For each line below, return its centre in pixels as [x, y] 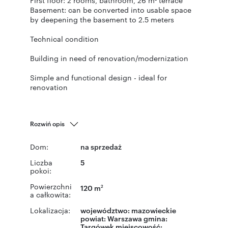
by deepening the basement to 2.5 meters [102, 19]
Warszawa [125, 218]
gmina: [155, 218]
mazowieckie [154, 210]
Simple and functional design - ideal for [98, 77]
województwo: [106, 210]
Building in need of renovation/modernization [109, 58]
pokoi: [41, 170]
